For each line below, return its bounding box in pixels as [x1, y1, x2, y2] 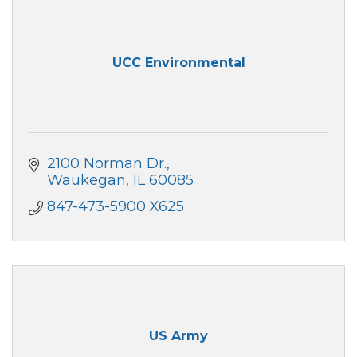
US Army [149, 328, 208, 344]
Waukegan [46, 171, 126, 189]
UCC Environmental [112, 55, 245, 71]
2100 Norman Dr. [46, 154, 167, 172]
